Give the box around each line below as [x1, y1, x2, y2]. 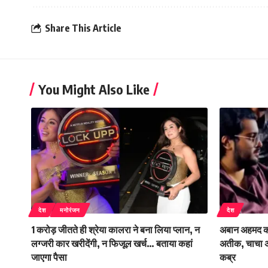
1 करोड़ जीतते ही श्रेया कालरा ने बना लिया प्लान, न [31, 223, 200, 236]
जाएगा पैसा [31, 251, 67, 263]
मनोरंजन [60, 206, 80, 214]
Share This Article [45, 22, 121, 35]
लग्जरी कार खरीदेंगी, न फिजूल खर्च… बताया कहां [31, 237, 193, 249]
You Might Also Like [38, 80, 150, 98]
